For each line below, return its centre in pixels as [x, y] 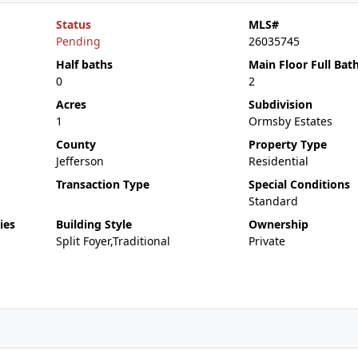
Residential [278, 161]
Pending [78, 41]
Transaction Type [102, 184]
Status [73, 24]
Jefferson [80, 161]
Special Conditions [299, 184]
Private [267, 241]
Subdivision [280, 104]
